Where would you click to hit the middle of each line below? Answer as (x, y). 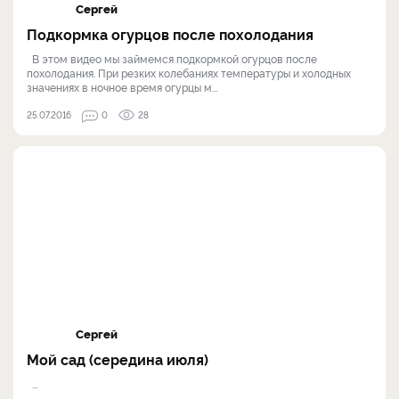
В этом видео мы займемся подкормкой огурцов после (172, 59)
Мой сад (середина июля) (118, 359)
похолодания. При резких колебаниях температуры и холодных (189, 73)
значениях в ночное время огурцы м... (122, 87)
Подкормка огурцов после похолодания (170, 34)
